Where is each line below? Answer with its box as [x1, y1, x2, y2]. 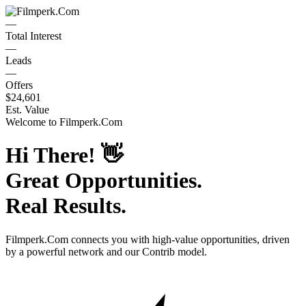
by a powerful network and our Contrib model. [5, 245, 207, 258]
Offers [5, 79, 33, 91]
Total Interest [5, 30, 61, 42]
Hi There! [5, 143, 101, 168]
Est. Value [5, 104, 49, 115]
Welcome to [5, 116, 59, 128]
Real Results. [5, 193, 126, 219]
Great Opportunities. [5, 168, 202, 193]
